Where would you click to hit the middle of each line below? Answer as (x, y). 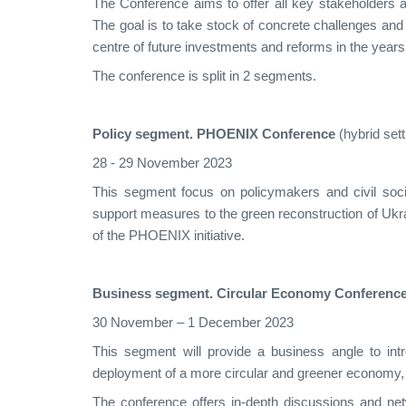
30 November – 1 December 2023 (193, 323)
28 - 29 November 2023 (162, 164)
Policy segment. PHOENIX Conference (214, 135)
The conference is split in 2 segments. (204, 77)
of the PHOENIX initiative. (169, 236)
